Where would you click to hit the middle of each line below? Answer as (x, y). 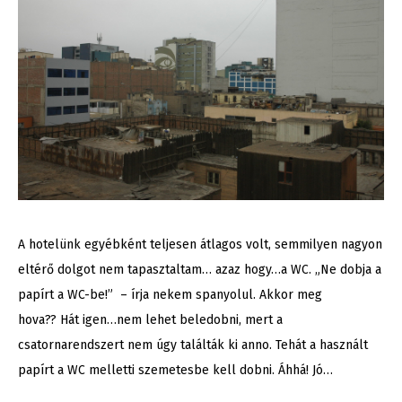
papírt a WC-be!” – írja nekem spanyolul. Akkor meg (170, 295)
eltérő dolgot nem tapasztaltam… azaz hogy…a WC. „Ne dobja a (200, 270)
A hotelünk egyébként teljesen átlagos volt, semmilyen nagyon (200, 245)
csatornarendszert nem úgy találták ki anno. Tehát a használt (193, 345)
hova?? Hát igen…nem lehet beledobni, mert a (150, 320)
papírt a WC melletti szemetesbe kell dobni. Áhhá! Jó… (175, 371)
